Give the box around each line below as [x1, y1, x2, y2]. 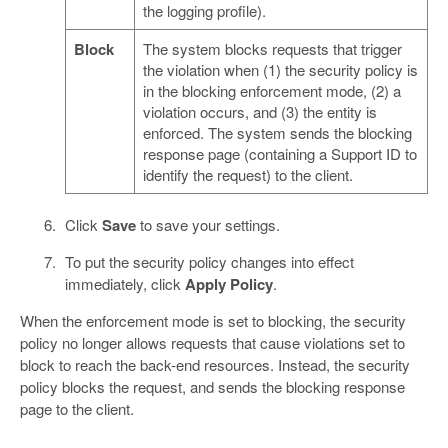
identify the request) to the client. [142, 163, 353, 185]
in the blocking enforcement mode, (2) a [142, 79, 401, 101]
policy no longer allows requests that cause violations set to [20, 331, 405, 353]
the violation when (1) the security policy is [142, 58, 418, 80]
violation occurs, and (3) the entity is [142, 100, 377, 122]
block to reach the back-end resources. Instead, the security [20, 353, 410, 375]
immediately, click [64, 272, 185, 294]
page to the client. [20, 397, 134, 419]
